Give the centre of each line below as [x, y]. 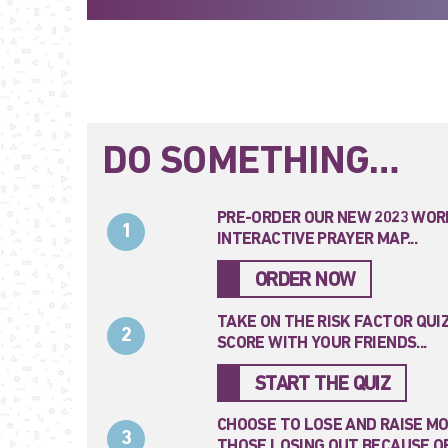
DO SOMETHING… [251, 163]
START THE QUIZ [323, 384]
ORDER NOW [305, 281]
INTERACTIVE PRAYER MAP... [317, 240]
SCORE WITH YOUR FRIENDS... [322, 343]
